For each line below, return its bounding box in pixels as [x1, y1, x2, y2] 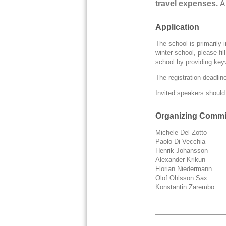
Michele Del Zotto [155, 129, 215, 137]
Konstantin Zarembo [155, 183, 215, 191]
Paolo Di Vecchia [155, 138, 214, 146]
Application [155, 23, 200, 32]
